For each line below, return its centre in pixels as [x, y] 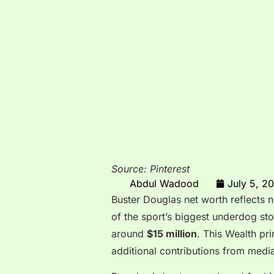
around [129, 234]
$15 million [172, 234]
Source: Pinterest [150, 169]
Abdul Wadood [164, 183]
